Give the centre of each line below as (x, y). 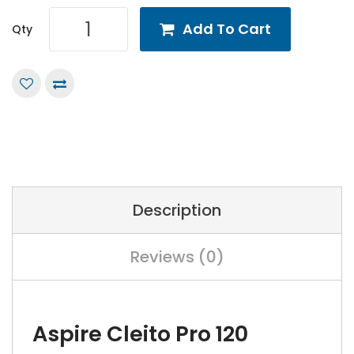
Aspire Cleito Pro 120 (140, 334)
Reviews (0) (177, 257)
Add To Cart (227, 29)
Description (177, 210)
